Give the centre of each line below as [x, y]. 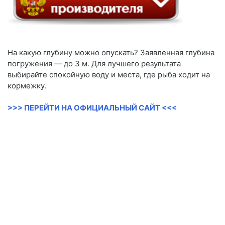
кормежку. [27, 86]
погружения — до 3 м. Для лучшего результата [94, 64]
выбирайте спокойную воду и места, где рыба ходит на [109, 75]
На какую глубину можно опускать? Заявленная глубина [111, 53]
